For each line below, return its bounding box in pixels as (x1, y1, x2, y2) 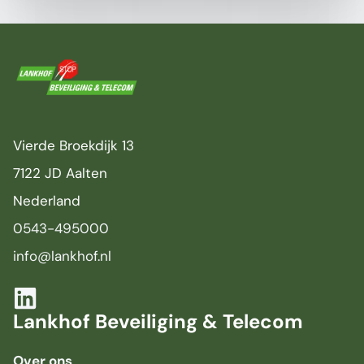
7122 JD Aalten (13, 164, 107, 182)
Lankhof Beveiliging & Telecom (13, 309, 303, 334)
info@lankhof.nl (13, 247, 111, 265)
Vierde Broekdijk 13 (13, 136, 134, 154)
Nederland (13, 192, 80, 210)
